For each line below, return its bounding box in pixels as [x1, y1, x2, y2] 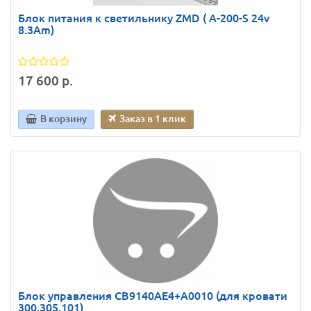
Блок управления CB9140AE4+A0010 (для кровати [18, 289, 287, 302]
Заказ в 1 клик [119, 112, 186, 124]
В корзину [40, 112, 87, 124]
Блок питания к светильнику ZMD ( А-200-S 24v [18, 11, 269, 24]
